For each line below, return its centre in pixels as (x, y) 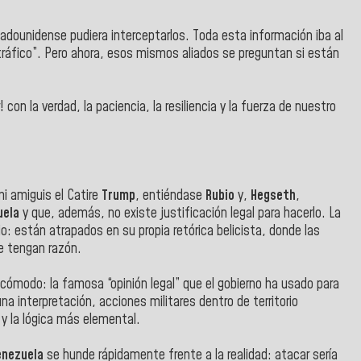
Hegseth (273, 195)
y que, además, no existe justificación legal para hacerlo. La (180, 213)
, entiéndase (169, 195)
